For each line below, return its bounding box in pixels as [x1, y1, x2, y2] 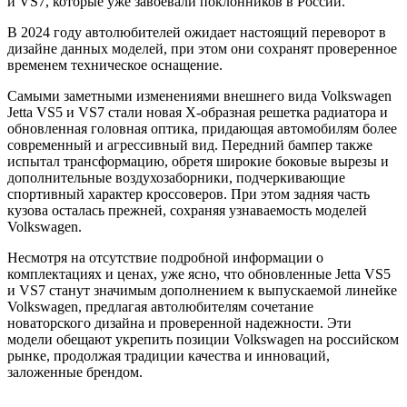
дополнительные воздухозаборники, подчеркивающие [7, 169, 345, 185]
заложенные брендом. [7, 363, 143, 380]
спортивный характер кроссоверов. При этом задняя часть [7, 185, 370, 202]
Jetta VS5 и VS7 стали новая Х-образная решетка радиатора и [7, 104, 388, 120]
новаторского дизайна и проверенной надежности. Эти [7, 314, 352, 331]
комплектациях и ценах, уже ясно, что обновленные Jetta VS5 [7, 265, 391, 282]
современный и [7, 136, 107, 153]
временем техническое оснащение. [7, 56, 223, 73]
